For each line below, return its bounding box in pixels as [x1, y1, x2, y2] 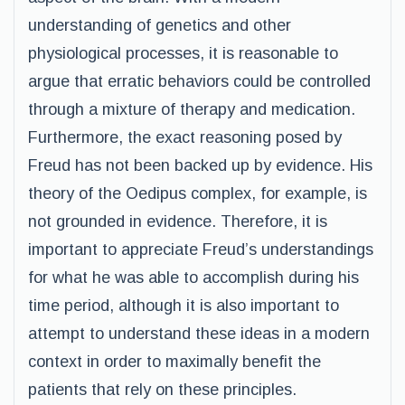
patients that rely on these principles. [28, 381, 297, 399]
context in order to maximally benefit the [28, 353, 321, 371]
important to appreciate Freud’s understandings [28, 240, 373, 259]
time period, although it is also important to [28, 297, 339, 315]
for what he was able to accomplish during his [28, 268, 359, 287]
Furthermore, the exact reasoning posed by [28, 128, 342, 146]
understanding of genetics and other [28, 16, 291, 34]
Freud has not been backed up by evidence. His [28, 156, 372, 174]
